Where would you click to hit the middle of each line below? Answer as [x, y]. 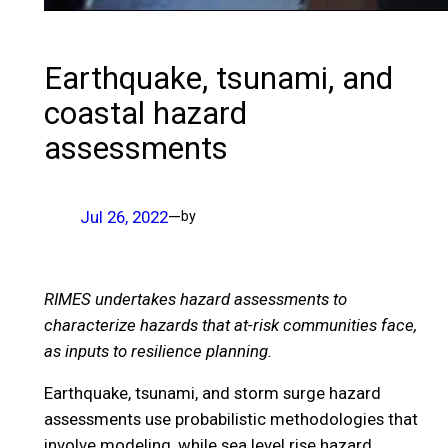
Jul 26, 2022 [123, 216]
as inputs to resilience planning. [159, 350]
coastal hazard [145, 113]
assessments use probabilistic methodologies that [230, 419]
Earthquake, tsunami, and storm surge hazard [212, 393]
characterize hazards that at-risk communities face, [230, 324]
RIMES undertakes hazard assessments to [195, 298]
